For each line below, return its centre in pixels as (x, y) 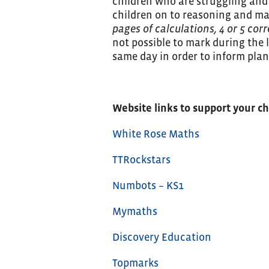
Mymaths (135, 211)
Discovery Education (162, 237)
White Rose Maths (156, 134)
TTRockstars (141, 159)
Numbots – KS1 (148, 185)
